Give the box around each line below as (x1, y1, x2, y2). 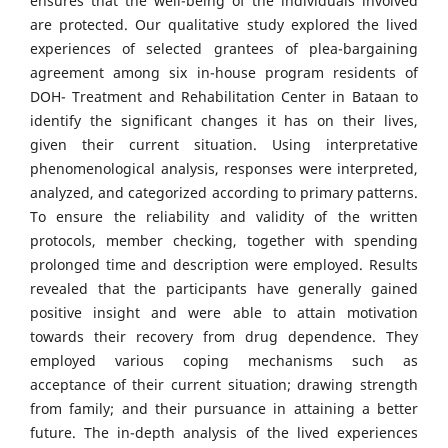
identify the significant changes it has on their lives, (30, 111, 418, 131)
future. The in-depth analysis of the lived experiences (30, 423, 418, 443)
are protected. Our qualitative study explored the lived (30, 15, 418, 35)
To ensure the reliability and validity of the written (30, 207, 418, 227)
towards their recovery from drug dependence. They (30, 327, 418, 347)
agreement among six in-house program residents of (30, 63, 418, 83)
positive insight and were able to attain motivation (30, 303, 418, 323)
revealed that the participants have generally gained (30, 279, 418, 299)
